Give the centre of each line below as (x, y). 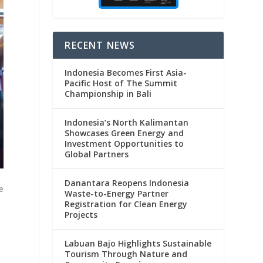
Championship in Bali (108, 94)
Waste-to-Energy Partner (117, 194)
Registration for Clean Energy (126, 204)
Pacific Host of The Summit (121, 83)
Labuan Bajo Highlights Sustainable (138, 244)
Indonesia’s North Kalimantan (127, 123)
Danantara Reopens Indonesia (127, 183)
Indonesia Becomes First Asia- (126, 73)
